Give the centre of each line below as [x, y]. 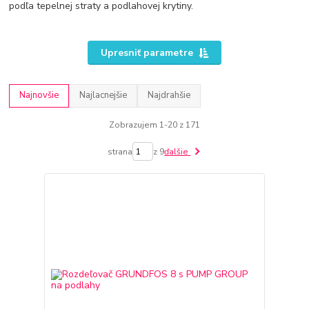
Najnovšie [39, 96]
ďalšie [178, 151]
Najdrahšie [169, 96]
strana [120, 151]
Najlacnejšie [103, 96]
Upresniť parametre [147, 52]
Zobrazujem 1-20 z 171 [154, 124]
